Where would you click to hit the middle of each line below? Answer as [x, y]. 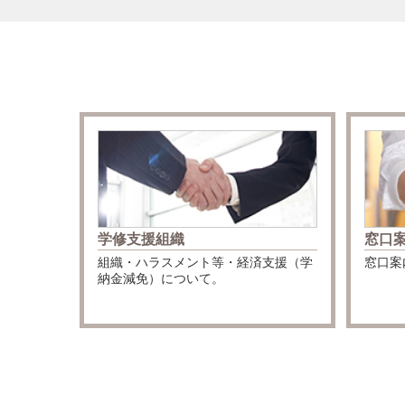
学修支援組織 [141, 240]
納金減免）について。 [160, 279]
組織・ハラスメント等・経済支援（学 [205, 263]
